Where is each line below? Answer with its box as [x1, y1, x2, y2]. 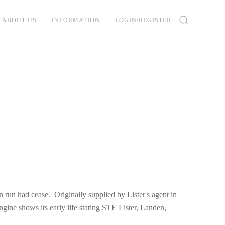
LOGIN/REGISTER [115, 16, 171, 24]
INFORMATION [52, 16, 100, 24]
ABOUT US [2, 16, 37, 24]
